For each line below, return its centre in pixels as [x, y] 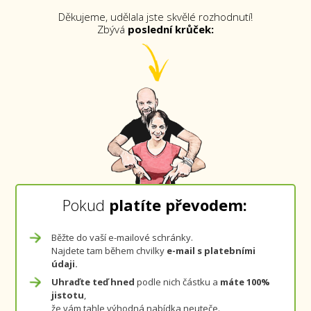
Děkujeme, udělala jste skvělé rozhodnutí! [155, 17]
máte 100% [245, 281]
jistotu [68, 295]
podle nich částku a [179, 281]
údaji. [65, 264]
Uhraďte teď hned [94, 281]
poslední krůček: [170, 29]
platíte [135, 205]
